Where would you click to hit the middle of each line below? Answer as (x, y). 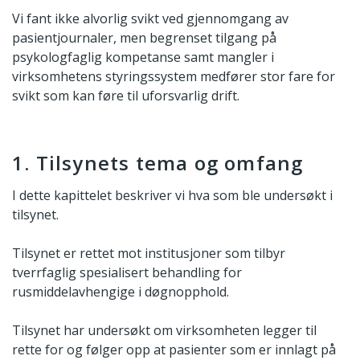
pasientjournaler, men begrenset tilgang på (144, 38)
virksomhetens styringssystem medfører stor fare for (174, 77)
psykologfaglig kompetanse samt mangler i (143, 57)
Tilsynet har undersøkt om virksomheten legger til (164, 331)
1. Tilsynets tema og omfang (158, 163)
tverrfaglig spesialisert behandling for (127, 273)
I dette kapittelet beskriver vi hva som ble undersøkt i (172, 196)
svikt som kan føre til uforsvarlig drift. (126, 96)
